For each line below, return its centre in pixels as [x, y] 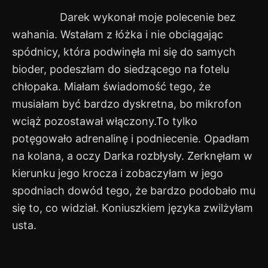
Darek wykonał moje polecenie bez [124, 17]
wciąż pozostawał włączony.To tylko [105, 121]
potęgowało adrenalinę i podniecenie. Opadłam [131, 139]
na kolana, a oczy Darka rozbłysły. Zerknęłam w [132, 156]
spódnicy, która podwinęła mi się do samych [124, 52]
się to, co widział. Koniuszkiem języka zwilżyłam [133, 208]
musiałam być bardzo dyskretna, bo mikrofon [127, 104]
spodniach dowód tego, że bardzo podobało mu [134, 191]
